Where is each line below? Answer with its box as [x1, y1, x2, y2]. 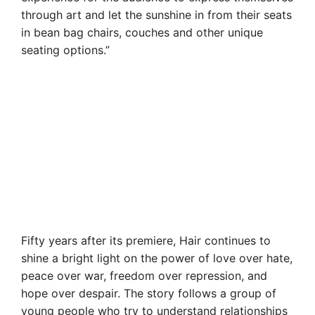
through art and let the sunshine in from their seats [21, 7, 292, 22]
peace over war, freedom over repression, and [21, 268, 267, 283]
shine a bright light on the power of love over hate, [21, 250, 292, 265]
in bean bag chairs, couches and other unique [21, 25, 263, 39]
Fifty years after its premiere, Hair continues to [21, 233, 271, 247]
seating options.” [21, 42, 110, 57]
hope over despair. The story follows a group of [21, 285, 276, 300]
